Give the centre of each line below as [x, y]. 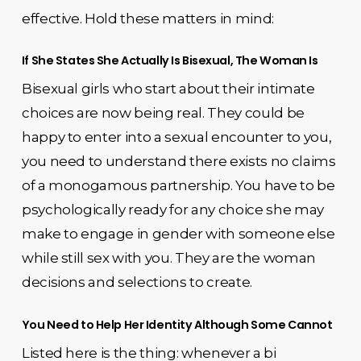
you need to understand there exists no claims [178, 161]
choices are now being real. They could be [163, 113]
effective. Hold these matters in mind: [147, 18]
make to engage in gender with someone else [178, 234]
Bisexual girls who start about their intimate [168, 89]
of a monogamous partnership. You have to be [178, 185]
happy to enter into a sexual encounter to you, [176, 137]
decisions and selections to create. [137, 282]
